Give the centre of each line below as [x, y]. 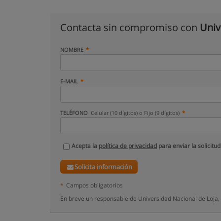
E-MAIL [69, 81]
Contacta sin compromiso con [130, 27]
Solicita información [104, 167]
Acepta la [85, 146]
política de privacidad [128, 146]
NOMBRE [72, 50]
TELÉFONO [75, 113]
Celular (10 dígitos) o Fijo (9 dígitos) [135, 113]
